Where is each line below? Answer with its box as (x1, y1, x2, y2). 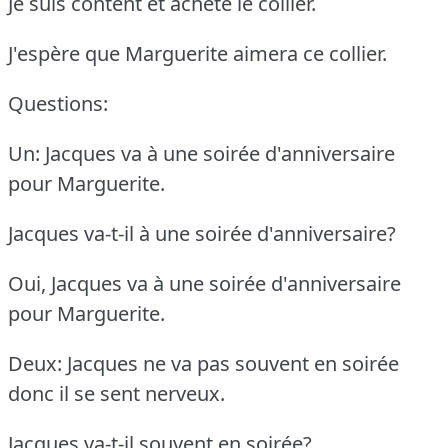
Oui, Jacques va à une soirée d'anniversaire (8, 269, 401, 297)
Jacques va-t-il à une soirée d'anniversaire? (8, 219, 396, 247)
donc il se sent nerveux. (8, 379, 225, 407)
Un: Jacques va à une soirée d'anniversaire (8, 139, 395, 167)
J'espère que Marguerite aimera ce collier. (8, 39, 387, 67)
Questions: (8, 89, 108, 117)
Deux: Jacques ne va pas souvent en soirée (8, 349, 399, 377)
